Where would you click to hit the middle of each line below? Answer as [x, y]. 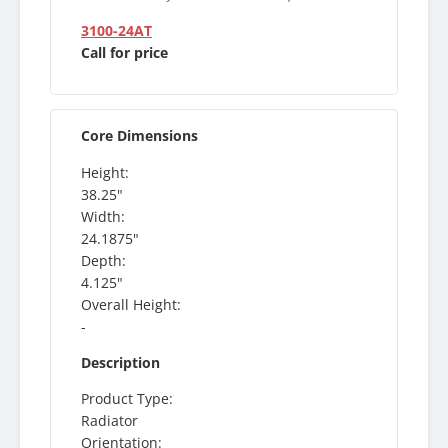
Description [120, 362]
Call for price [124, 53]
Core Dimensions [139, 136]
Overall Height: [131, 304]
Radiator [109, 420]
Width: [103, 216]
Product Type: [127, 398]
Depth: [103, 260]
